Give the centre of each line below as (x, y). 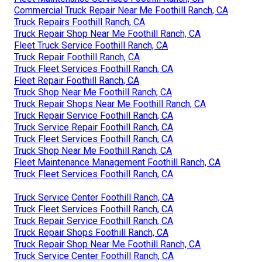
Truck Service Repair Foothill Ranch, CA (94, 127)
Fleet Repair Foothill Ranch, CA (77, 81)
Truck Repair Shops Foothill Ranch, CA (91, 233)
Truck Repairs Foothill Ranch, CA (80, 22)
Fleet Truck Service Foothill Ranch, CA (91, 46)
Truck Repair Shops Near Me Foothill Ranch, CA (110, 104)
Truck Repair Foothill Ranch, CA (77, 57)
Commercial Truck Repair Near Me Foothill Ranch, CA (121, 11)
